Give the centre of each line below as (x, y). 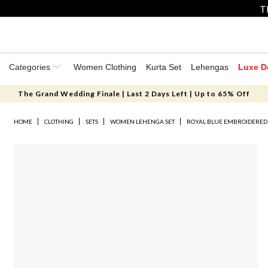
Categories (31, 67)
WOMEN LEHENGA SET (143, 121)
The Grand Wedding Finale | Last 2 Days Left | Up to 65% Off (134, 94)
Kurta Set (164, 67)
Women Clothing (105, 67)
